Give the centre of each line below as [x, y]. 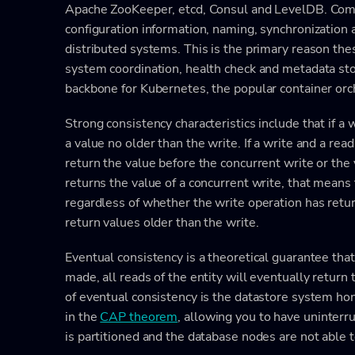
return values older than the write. [162, 222]
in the [83, 317]
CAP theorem [139, 317]
